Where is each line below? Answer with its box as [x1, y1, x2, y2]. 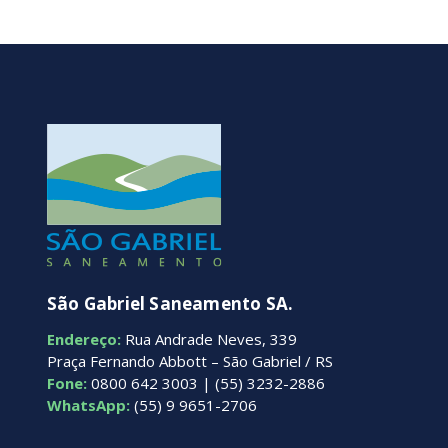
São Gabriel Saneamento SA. [47, 292, 294, 316]
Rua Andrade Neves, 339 [121, 329, 297, 350]
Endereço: [47, 329, 121, 350]
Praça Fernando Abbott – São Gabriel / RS [47, 351, 333, 372]
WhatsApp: [47, 395, 130, 416]
